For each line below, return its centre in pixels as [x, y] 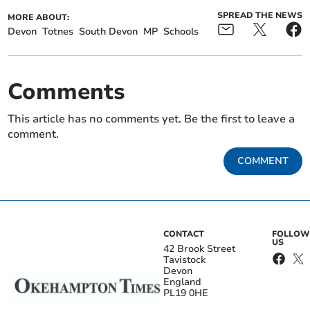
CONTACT [184, 234]
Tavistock [184, 260]
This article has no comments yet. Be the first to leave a [152, 119]
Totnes [58, 32]
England [182, 282]
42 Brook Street [199, 249]
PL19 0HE [186, 293]
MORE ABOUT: [39, 18]
